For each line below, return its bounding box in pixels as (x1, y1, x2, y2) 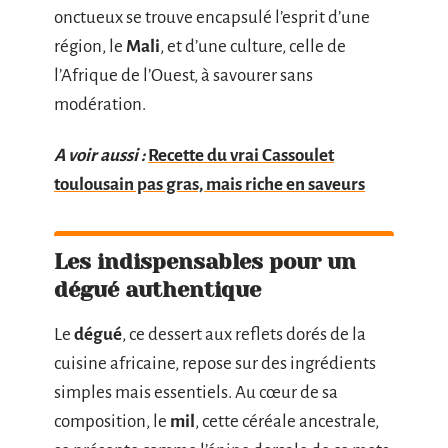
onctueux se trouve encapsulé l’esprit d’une (54, 7, 370, 27)
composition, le (54, 412, 170, 431)
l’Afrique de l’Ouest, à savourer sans (54, 65, 313, 85)
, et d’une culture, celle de (160, 36, 346, 56)
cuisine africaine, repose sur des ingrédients (54, 354, 376, 373)
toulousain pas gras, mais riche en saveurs (54, 175, 365, 194)
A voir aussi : (54, 146, 145, 165)
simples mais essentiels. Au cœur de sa (54, 383, 338, 402)
